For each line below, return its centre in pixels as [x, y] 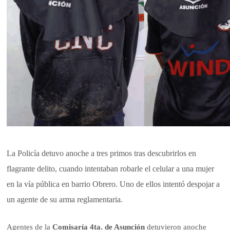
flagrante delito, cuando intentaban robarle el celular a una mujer [111, 169]
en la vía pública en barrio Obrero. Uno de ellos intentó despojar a [113, 184]
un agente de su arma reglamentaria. [65, 200]
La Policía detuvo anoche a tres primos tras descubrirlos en [102, 154]
